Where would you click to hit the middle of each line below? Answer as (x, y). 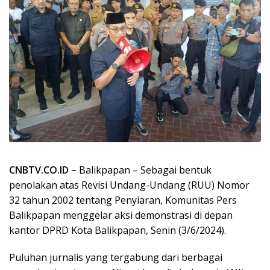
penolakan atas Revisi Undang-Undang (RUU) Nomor (129, 185)
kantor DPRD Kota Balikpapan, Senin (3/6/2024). (118, 230)
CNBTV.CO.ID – (44, 170)
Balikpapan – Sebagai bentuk (145, 170)
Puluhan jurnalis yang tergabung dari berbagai (116, 257)
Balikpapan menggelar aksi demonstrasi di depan (121, 215)
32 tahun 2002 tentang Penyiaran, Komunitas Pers (123, 200)
